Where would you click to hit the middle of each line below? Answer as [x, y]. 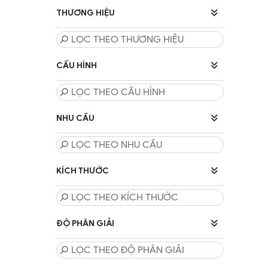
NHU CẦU [75, 118]
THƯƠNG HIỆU [86, 13]
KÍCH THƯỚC [83, 171]
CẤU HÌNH [77, 66]
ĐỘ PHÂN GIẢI [85, 223]
